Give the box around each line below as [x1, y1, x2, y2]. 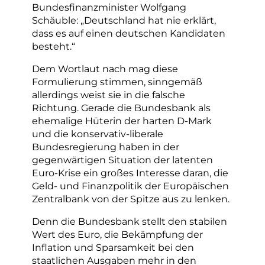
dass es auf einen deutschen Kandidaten [32, 27, 225, 39]
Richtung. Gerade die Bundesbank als [32, 102, 211, 114]
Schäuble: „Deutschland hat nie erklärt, [32, 14, 216, 26]
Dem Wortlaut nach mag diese [32, 63, 178, 75]
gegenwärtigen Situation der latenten [32, 154, 213, 166]
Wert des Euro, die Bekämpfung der [32, 228, 203, 241]
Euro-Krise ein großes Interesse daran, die [32, 167, 228, 179]
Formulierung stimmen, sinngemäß [32, 76, 202, 88]
